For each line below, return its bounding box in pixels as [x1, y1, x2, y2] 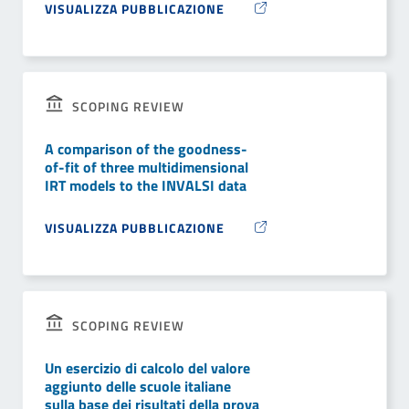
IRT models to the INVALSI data [45, 174, 246, 197]
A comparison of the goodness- [45, 138, 247, 161]
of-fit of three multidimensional [45, 156, 248, 179]
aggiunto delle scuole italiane [45, 375, 231, 398]
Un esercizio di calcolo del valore [45, 357, 250, 380]
